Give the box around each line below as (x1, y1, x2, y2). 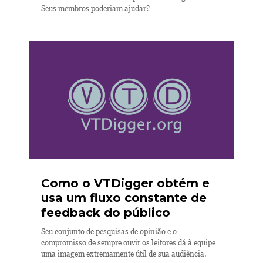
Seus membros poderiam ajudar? (41, 4, 150, 13)
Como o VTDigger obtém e (41, 176, 210, 190)
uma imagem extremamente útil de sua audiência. (41, 249, 207, 258)
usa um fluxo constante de (41, 191, 207, 205)
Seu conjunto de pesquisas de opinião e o (41, 227, 177, 236)
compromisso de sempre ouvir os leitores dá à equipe (41, 238, 215, 247)
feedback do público (41, 205, 170, 220)
